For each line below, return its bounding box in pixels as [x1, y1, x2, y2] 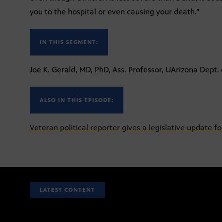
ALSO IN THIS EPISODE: [40, 96, 113, 104]
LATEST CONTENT [40, 186, 95, 193]
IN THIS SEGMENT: [40, 38, 98, 46]
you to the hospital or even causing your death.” [30, 6, 200, 16]
